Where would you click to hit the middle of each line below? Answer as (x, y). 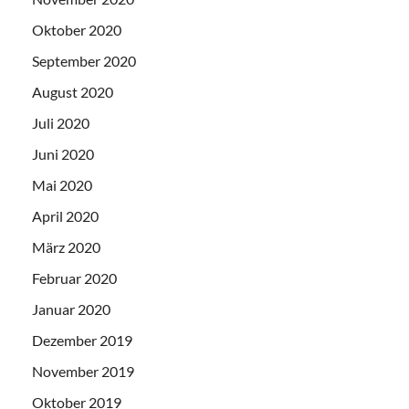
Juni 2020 (63, 154)
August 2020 (73, 92)
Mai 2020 (62, 185)
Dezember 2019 (82, 341)
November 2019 (83, 372)
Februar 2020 (74, 278)
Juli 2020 (61, 123)
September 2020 (84, 61)
